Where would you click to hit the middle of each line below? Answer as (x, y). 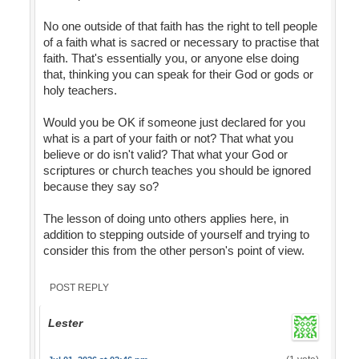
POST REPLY (79, 288)
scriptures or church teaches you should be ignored (177, 171)
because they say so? (101, 187)
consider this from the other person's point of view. (173, 251)
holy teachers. (80, 91)
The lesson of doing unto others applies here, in (165, 219)
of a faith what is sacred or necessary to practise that (181, 42)
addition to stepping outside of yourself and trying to (176, 235)
